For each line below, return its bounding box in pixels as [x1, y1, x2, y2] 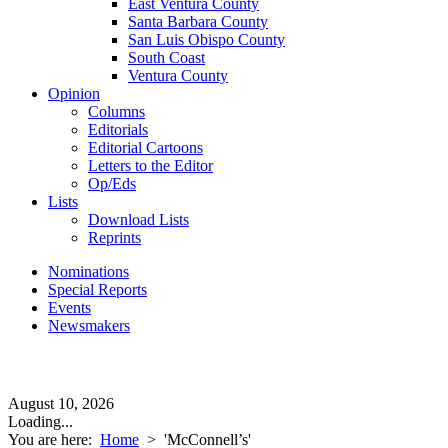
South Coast [128, 49, 205, 66]
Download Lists [88, 211, 189, 228]
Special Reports [48, 281, 147, 298]
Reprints [88, 229, 141, 246]
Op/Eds [88, 175, 136, 192]
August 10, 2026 [8, 395, 114, 412]
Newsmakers [48, 317, 130, 334]
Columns [88, 103, 145, 120]
